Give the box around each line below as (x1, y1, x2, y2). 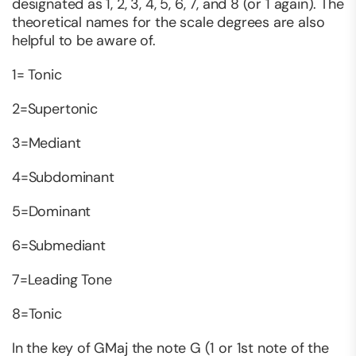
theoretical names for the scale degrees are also (12, 13, 325, 33)
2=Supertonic (12, 99, 98, 119)
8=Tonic (12, 304, 62, 324)
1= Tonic (12, 65, 62, 85)
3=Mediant (12, 133, 81, 153)
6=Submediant (12, 236, 106, 256)
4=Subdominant (12, 168, 114, 188)
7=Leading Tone (12, 270, 112, 290)
